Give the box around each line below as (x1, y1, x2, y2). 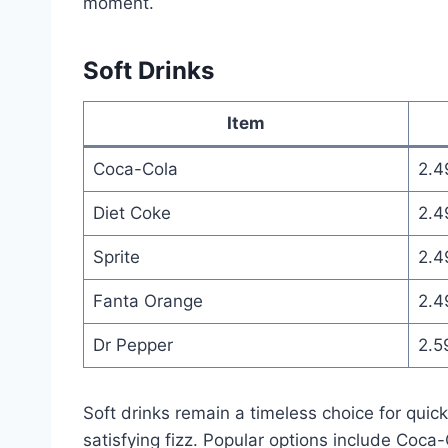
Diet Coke (92, 202, 171, 223)
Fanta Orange (92, 290, 203, 311)
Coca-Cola (92, 158, 178, 179)
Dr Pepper (92, 334, 173, 355)
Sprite (92, 246, 140, 267)
